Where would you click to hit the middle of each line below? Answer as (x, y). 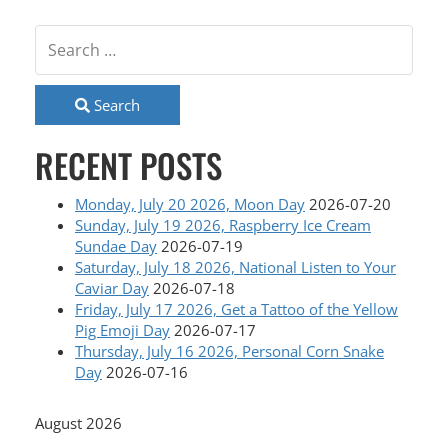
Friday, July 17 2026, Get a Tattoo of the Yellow (236, 308)
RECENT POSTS (128, 165)
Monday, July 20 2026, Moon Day (190, 203)
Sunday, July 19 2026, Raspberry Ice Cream (223, 224)
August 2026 (78, 423)
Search (115, 105)
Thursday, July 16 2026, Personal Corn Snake (229, 350)
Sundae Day (116, 245)
